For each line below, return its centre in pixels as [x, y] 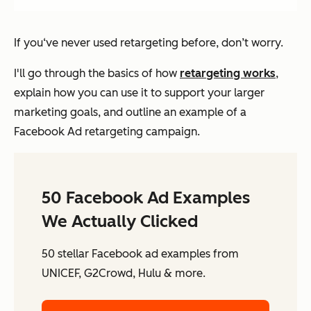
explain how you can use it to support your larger [139, 93]
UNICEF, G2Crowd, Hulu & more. [124, 274]
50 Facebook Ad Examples [146, 198]
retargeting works [228, 74]
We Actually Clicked [120, 221]
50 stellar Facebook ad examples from [140, 254]
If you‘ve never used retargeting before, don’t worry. [149, 43]
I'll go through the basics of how [97, 74]
